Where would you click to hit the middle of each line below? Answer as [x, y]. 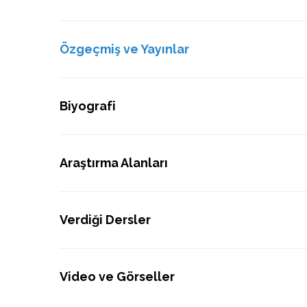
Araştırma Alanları [114, 163]
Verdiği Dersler [105, 220]
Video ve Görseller [117, 277]
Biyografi [88, 106]
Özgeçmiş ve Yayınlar [124, 49]
